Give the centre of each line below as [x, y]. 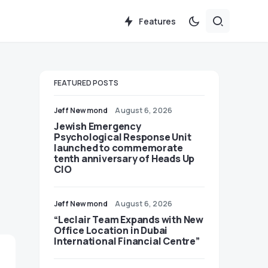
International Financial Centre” [127, 241]
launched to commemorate [118, 148]
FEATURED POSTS [86, 83]
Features [157, 21]
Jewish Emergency [98, 126]
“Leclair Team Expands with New [129, 220]
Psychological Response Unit [123, 137]
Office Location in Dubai [111, 230]
